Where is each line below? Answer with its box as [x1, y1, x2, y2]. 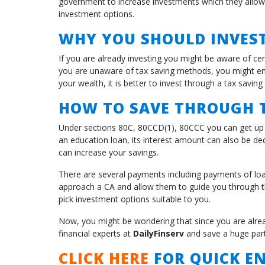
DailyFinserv [133, 228, 184, 240]
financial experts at [59, 228, 133, 240]
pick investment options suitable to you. [59, 193, 211, 205]
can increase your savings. [59, 147, 159, 159]
